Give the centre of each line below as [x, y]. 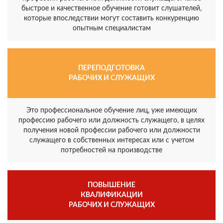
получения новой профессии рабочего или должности [111, 130]
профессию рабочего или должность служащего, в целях [111, 120]
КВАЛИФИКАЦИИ [111, 195]
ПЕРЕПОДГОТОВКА [111, 68]
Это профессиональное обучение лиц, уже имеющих [111, 111]
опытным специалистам [111, 28]
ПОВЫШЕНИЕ [111, 185]
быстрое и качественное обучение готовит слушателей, [111, 8]
